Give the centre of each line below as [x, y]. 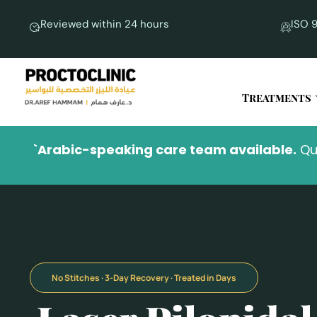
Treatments [277, 98]
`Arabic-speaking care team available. [165, 150]
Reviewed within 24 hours [105, 24]
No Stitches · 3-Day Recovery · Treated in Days [144, 277]
